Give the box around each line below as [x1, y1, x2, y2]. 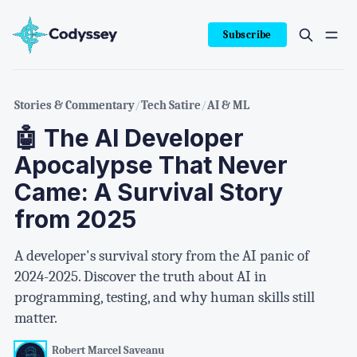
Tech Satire [140, 98, 201, 112]
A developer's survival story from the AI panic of [14, 247, 309, 265]
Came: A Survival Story [14, 178, 283, 206]
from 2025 [14, 205, 136, 233]
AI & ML [206, 98, 249, 112]
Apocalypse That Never [14, 151, 288, 179]
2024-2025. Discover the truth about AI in [14, 268, 267, 285]
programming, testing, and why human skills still [14, 288, 315, 306]
